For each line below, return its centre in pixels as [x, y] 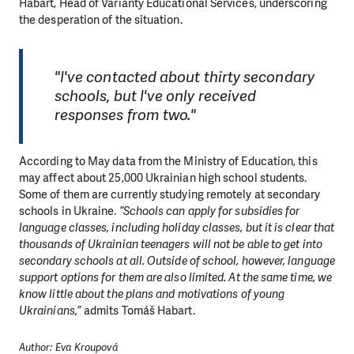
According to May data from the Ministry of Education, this [168, 162]
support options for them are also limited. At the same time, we [176, 278]
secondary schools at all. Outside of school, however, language [177, 261]
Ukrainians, [48, 311]
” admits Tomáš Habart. [136, 311]
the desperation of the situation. [101, 19]
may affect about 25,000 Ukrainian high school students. [163, 178]
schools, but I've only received [155, 96]
